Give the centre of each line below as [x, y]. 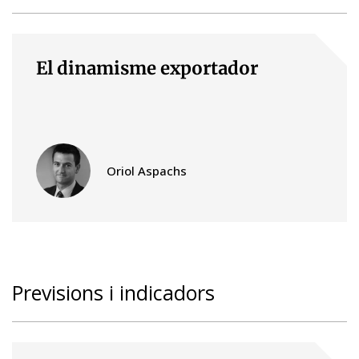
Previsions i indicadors [113, 292]
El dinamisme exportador [147, 68]
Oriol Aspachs [147, 170]
